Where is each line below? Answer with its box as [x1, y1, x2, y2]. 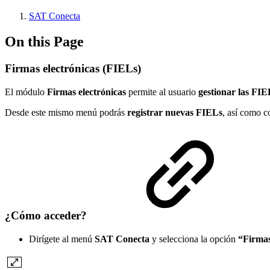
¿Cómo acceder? [5, 209, 90, 222]
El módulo [5, 86, 47, 97]
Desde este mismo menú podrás [5, 107, 127, 118]
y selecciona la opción [149, 233, 238, 244]
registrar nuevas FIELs [127, 107, 222, 118]
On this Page [5, 33, 84, 49]
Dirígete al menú [29, 233, 95, 244]
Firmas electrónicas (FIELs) [5, 61, 141, 75]
